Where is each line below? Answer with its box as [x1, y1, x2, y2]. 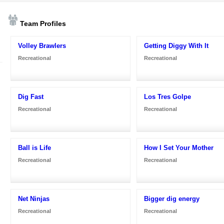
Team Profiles [18, 19, 66, 27]
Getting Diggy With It [144, 41, 208, 49]
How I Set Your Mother [144, 143, 213, 151]
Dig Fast [18, 92, 43, 100]
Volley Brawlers [18, 41, 66, 49]
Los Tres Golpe [144, 92, 191, 100]
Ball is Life [18, 143, 51, 151]
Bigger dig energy [144, 194, 199, 202]
